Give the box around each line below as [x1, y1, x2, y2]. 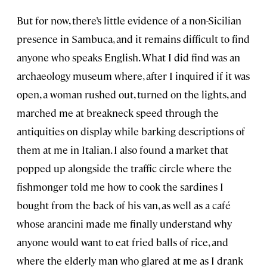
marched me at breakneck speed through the [17, 106, 219, 120]
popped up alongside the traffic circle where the [17, 162, 232, 175]
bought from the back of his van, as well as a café [17, 198, 231, 212]
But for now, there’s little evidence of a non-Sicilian [17, 14, 241, 27]
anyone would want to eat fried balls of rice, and [17, 235, 228, 249]
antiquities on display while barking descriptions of [17, 125, 245, 138]
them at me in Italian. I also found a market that [17, 143, 228, 157]
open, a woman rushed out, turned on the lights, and [17, 88, 247, 101]
